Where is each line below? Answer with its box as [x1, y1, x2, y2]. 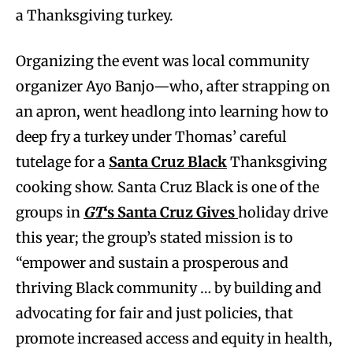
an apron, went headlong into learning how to [16, 102, 329, 121]
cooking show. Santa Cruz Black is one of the [16, 177, 319, 196]
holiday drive [238, 203, 328, 221]
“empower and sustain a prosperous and [16, 253, 288, 272]
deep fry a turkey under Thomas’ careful [16, 127, 287, 146]
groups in [16, 203, 84, 221]
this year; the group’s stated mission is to [16, 228, 293, 247]
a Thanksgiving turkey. [16, 6, 173, 24]
